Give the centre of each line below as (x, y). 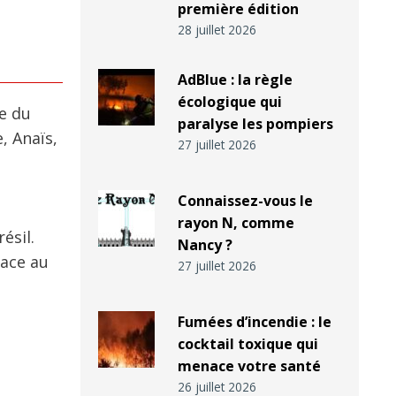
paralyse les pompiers (255, 124)
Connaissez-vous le (245, 201)
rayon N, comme (236, 223)
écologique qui (229, 102)
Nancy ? (205, 245)
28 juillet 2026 (217, 30)
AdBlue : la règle (235, 80)
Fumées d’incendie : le (254, 322)
